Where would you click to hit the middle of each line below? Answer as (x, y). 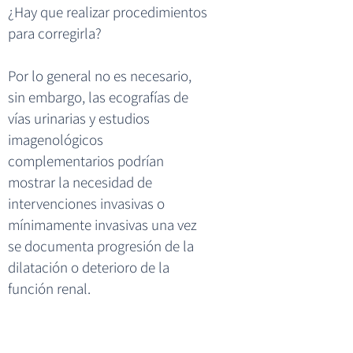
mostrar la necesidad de (80, 182)
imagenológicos (56, 139)
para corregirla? (55, 33)
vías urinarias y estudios (79, 118)
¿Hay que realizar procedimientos (108, 11)
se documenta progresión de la (101, 245)
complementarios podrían (86, 160)
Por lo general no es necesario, (100, 75)
